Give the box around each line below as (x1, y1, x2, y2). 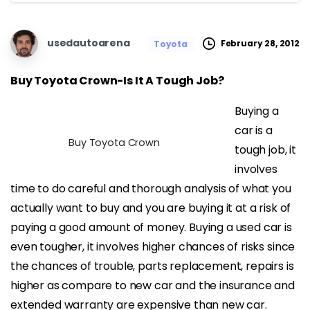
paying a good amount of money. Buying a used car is (10, 219, 292, 235)
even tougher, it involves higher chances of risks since (10, 238, 295, 255)
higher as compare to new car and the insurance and (10, 277, 295, 293)
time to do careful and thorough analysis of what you (10, 180, 291, 197)
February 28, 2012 (220, 37, 300, 50)
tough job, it (235, 141, 296, 158)
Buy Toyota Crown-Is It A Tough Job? (10, 72, 224, 89)
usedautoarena (46, 36, 130, 51)
